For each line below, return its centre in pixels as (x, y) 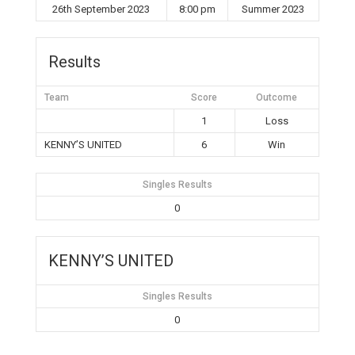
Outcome (276, 97)
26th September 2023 (101, 9)
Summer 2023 (273, 9)
